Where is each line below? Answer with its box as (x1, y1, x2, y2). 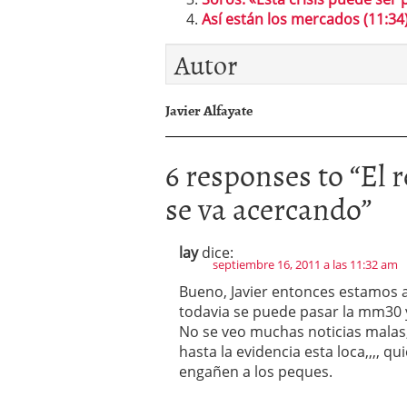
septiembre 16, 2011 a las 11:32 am (213, 256, 398, 273)
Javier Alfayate (165, 99, 253, 121)
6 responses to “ (165, 151, 360, 197)
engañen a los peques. (179, 362, 333, 382)
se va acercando (165, 184, 362, 231)
